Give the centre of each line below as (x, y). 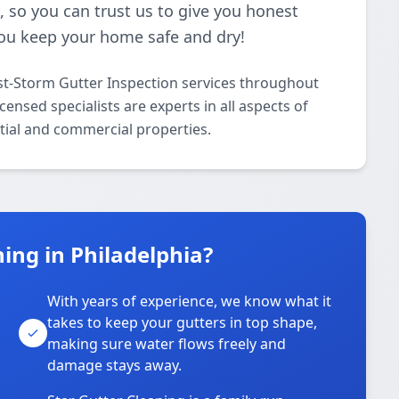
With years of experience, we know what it (190, 301)
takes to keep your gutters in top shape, (183, 322)
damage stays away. (115, 365)
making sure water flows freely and (167, 344)
